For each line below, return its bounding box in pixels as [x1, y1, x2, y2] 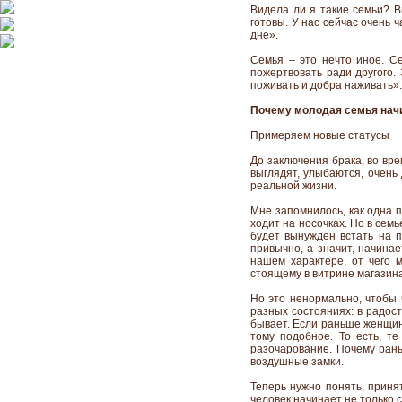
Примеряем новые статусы [250, 129, 389, 142]
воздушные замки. [250, 355, 344, 368]
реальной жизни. [250, 179, 336, 192]
